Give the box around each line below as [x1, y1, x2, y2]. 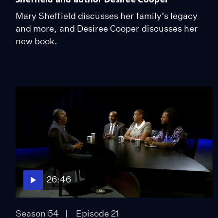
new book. [16, 36, 58, 46]
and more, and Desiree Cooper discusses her [16, 23, 198, 34]
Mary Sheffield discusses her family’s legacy [16, 10, 198, 21]
